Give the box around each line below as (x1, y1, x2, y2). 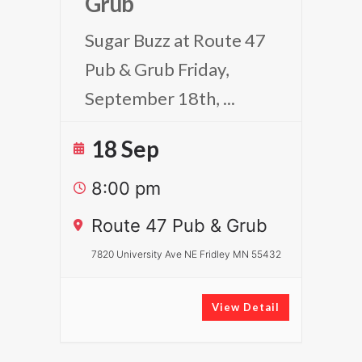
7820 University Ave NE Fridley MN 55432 (91, 248, 281, 260)
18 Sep (91, 135, 159, 162)
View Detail (212, 301, 280, 314)
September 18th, (85, 87, 223, 109)
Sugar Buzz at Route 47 (85, 29, 266, 51)
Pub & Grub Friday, (85, 58, 229, 80)
